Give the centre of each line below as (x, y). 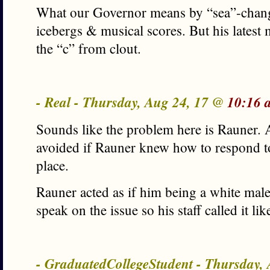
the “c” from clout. (89, 48)
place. (52, 165)
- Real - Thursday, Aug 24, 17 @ (132, 102)
